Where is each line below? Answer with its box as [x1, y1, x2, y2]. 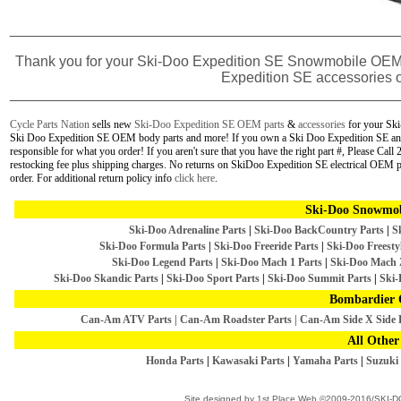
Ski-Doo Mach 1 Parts [220, 256, 322, 269]
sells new [90, 118, 134, 131]
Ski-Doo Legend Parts [111, 256, 213, 269]
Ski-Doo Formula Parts [98, 240, 206, 252]
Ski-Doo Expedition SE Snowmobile [137, 54, 371, 69]
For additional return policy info [37, 172, 175, 184]
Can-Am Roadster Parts [180, 313, 294, 326]
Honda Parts [146, 354, 204, 367]
